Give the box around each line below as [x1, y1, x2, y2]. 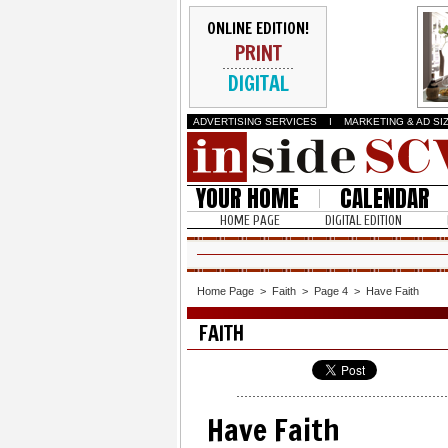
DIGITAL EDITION [325, 213, 402, 228]
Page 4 [314, 285, 348, 297]
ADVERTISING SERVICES [193, 116, 317, 127]
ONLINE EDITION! [207, 18, 309, 39]
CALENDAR [340, 181, 430, 216]
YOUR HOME [196, 181, 299, 216]
